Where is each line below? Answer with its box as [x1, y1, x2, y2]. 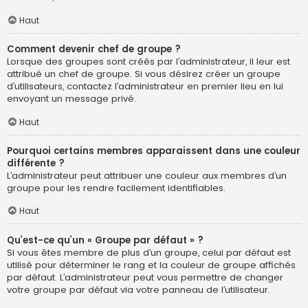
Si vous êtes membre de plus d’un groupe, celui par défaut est [7, 245, 291, 259]
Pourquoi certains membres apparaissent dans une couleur [7, 144, 300, 157]
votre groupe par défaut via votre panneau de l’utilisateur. [7, 283, 270, 296]
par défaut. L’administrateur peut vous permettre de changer [7, 270, 283, 284]
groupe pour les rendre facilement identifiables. [7, 181, 225, 195]
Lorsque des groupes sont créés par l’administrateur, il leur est [7, 55, 290, 69]
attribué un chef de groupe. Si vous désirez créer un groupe [7, 67, 280, 81]
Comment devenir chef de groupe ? [7, 43, 181, 56]
